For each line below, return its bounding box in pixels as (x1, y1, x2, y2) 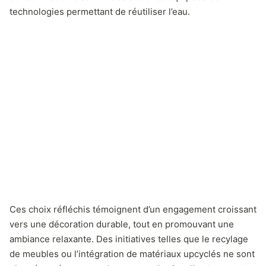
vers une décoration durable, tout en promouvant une (9, 218, 234, 230)
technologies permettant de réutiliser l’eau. (9, 5, 190, 17)
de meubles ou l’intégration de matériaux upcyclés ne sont (9, 248, 255, 259)
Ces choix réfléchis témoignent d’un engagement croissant (9, 203, 256, 215)
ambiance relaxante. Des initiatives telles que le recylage (9, 233, 248, 245)
